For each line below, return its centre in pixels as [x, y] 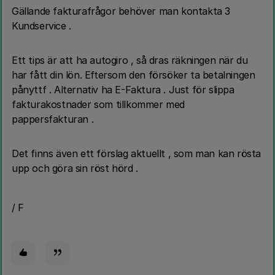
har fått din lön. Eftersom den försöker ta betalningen [134, 75]
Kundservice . [43, 26]
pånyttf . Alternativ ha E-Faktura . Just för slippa [123, 90]
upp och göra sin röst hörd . [76, 168]
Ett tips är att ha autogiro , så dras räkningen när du [130, 60]
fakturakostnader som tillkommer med [99, 104]
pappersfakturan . [54, 119]
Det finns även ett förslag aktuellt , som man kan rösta [137, 153]
